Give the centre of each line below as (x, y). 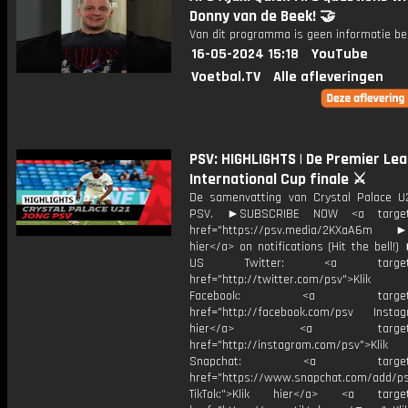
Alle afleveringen (328, 77)
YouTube (340, 54)
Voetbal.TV (226, 77)
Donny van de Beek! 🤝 (262, 16)
